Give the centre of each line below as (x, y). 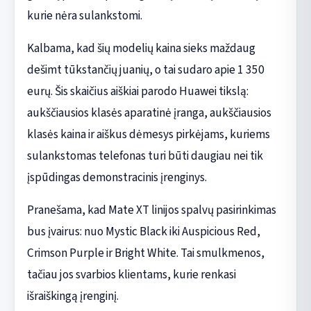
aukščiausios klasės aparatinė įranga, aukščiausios (149, 112)
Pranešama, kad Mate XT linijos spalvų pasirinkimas (151, 210)
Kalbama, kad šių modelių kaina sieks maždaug (141, 48)
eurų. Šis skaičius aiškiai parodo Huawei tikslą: (137, 91)
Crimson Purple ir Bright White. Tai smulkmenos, (145, 253)
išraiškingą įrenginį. (73, 296)
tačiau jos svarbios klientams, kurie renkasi (131, 274)
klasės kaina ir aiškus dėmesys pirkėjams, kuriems (148, 134)
